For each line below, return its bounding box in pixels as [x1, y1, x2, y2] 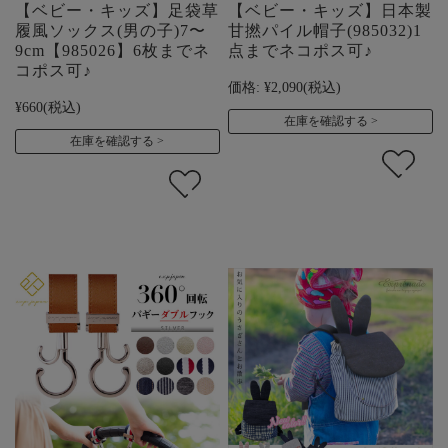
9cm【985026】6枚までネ [15, 42, 210, 60]
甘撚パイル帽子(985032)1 [228, 22, 423, 40]
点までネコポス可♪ [228, 42, 374, 60]
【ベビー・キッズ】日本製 [228, 2, 433, 20]
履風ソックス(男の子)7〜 [15, 22, 206, 40]
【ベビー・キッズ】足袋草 [15, 2, 219, 20]
